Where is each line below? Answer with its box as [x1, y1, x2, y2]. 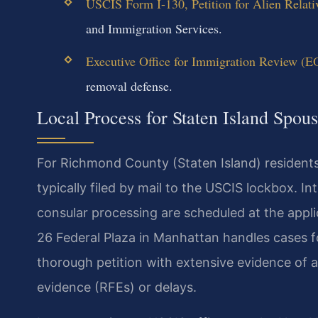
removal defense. [85, 77, 172, 94]
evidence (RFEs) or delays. [37, 280, 197, 295]
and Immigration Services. [85, 19, 222, 37]
